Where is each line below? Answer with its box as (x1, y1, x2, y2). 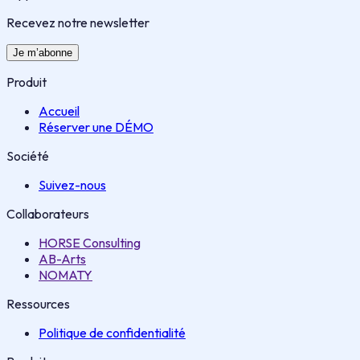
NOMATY (39, 266, 92, 283)
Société (6, 147, 49, 164)
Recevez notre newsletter (6, 14, 149, 31)
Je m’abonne (13, 46, 72, 59)
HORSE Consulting (39, 234, 141, 251)
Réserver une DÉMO (39, 118, 153, 135)
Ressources (6, 295, 70, 312)
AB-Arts (39, 250, 86, 267)
